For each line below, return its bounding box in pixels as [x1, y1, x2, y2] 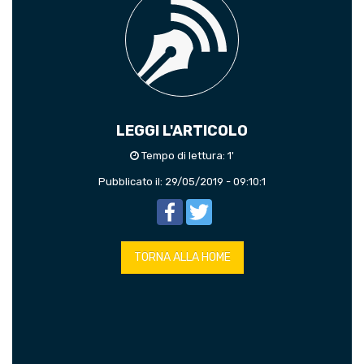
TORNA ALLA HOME [133, 250, 231, 264]
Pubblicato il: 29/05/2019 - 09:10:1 [98, 175, 266, 188]
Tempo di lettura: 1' [139, 149, 234, 162]
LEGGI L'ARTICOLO [116, 122, 248, 140]
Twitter [211, 198, 252, 212]
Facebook [182, 198, 234, 212]
